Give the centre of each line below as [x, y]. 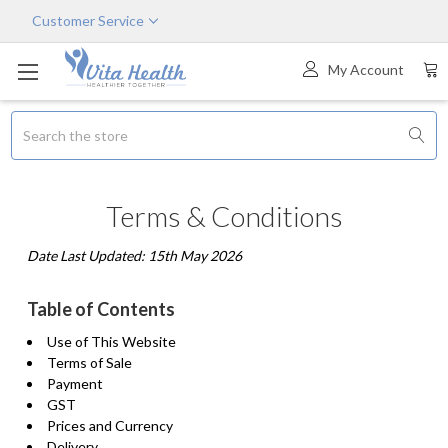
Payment [74, 383]
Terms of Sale [89, 362]
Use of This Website [111, 341]
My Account [366, 69]
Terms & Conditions [224, 215]
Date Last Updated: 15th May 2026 [134, 255]
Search [32, 121]
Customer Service [87, 20]
